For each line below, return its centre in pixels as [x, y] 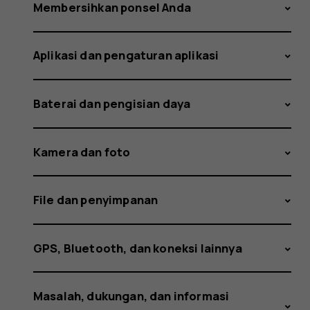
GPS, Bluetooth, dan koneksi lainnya [138, 248]
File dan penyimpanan [96, 200]
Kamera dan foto [82, 152]
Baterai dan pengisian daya [112, 103]
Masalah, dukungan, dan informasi [131, 296]
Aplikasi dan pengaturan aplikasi [126, 55]
